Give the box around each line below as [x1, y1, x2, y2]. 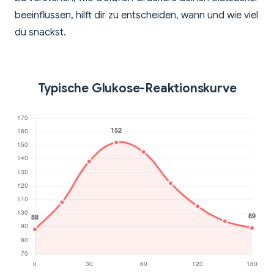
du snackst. [15, 26, 66, 39]
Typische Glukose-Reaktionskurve [37, 81, 237, 97]
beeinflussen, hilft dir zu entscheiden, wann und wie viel [15, 9, 258, 22]
